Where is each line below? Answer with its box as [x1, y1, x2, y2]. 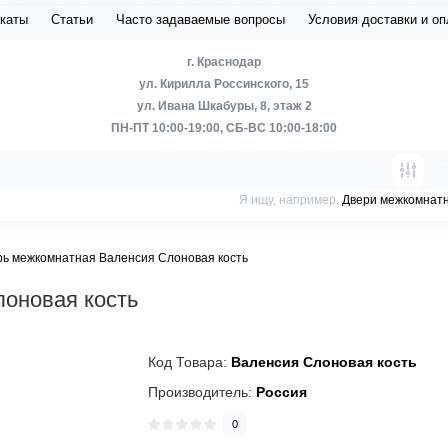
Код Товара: [148, 354, 232, 370]
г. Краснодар [187, 55, 261, 69]
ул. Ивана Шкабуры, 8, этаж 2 [136, 99, 312, 113]
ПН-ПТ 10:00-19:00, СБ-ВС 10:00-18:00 [111, 121, 337, 135]
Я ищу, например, [239, 193, 342, 207]
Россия [256, 384, 308, 400]
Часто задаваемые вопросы [116, 12, 285, 27]
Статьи [51, 12, 93, 27]
